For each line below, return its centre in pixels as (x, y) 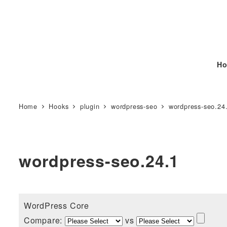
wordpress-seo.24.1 (99, 160)
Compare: (44, 220)
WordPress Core (56, 205)
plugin (90, 106)
